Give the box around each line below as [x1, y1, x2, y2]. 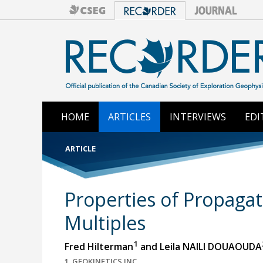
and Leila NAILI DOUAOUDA [137, 240, 262, 253]
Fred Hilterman [64, 240, 133, 253]
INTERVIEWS [170, 110, 226, 123]
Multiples [64, 210, 146, 236]
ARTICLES [108, 110, 151, 123]
